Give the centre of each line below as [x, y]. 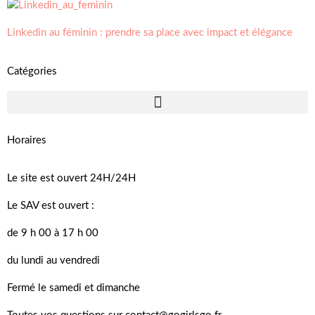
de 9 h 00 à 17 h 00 [53, 233]
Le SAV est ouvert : [52, 206]
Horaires [27, 140]
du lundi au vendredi [55, 261]
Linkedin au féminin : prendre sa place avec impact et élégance [150, 33]
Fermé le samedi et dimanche [73, 288]
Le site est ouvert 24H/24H [71, 178]
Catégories [32, 71]
